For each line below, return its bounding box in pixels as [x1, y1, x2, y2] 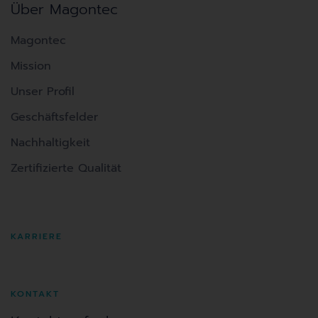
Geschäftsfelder [11, 108, 98, 126]
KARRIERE [11, 229, 62, 243]
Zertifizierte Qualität [11, 159, 121, 177]
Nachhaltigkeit [11, 133, 90, 151]
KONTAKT [11, 287, 60, 300]
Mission [11, 57, 51, 75]
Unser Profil [11, 82, 75, 100]
